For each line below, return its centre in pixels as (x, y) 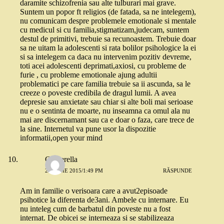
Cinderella (61, 159)
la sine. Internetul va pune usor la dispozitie (88, 129)
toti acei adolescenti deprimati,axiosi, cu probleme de (103, 66)
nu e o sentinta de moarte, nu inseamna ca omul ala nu (105, 111)
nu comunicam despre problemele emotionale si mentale (108, 21)
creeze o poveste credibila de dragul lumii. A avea (98, 93)
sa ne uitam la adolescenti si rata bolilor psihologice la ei (108, 48)
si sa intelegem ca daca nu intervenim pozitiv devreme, (106, 57)
